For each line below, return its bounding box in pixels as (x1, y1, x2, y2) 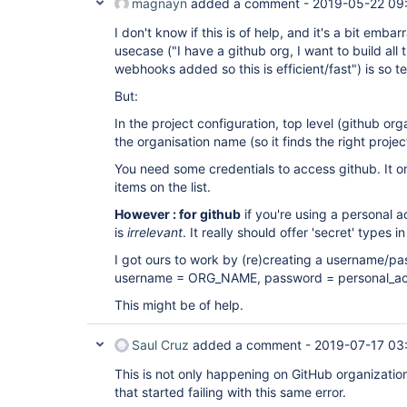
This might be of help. (114, 297, 243, 313)
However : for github (114, 206, 241, 222)
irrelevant (127, 224, 183, 240)
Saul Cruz (132, 337, 189, 352)
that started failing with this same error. (114, 384, 350, 400)
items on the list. (114, 179, 211, 194)
